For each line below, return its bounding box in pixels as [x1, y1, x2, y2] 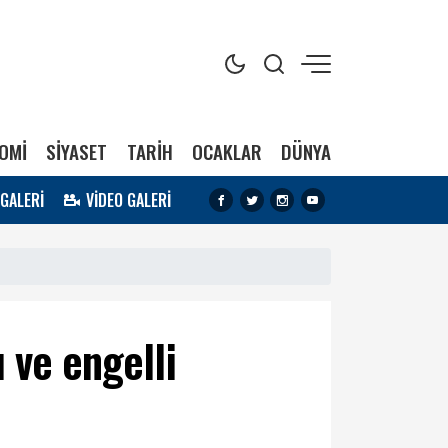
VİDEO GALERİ [86, 188, 172, 212]
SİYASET [46, 137, 108, 166]
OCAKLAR [191, 137, 262, 166]
